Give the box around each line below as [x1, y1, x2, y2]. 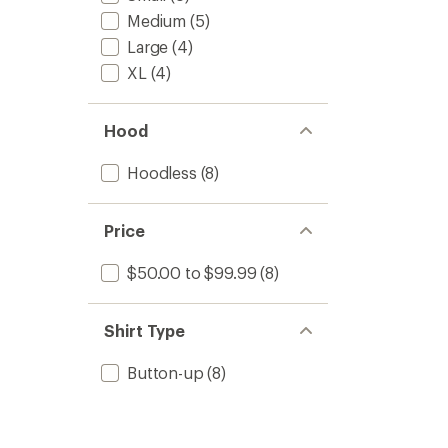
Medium [127, 11, 187, 30]
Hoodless [127, 163, 197, 182]
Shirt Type [104, 321, 186, 340]
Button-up [127, 363, 204, 382]
